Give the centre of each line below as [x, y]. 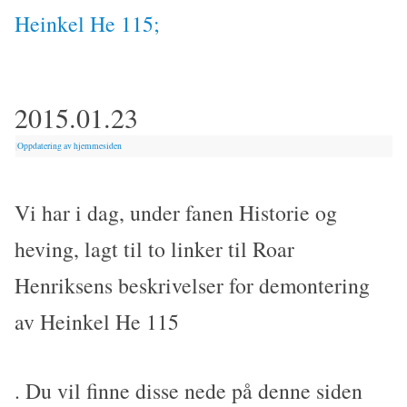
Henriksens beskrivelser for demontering [193, 286]
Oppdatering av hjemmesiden [70, 145]
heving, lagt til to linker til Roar [155, 249]
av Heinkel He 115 [97, 322]
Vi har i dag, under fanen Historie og [176, 213]
